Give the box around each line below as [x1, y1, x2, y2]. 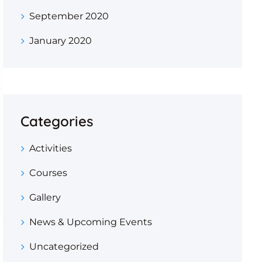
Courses [29, 167, 67, 178]
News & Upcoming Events [29, 216, 152, 227]
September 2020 [29, 11, 109, 22]
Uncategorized [29, 241, 99, 252]
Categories [20, 112, 93, 130]
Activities [29, 143, 72, 154]
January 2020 [29, 35, 92, 46]
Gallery [29, 192, 61, 203]
